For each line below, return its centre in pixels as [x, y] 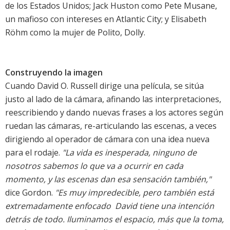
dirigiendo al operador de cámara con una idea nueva [107, 139]
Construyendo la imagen [54, 73]
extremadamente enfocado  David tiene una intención [110, 206]
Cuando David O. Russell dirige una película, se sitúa [104, 86]
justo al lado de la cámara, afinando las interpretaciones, [113, 99]
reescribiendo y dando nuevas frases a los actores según [114, 113]
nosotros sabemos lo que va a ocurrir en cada [94, 166]
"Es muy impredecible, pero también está [135, 193]
